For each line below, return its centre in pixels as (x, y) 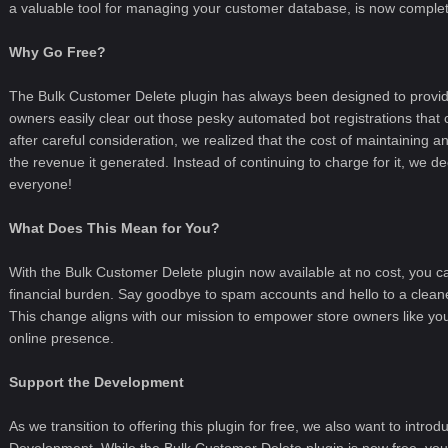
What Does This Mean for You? (114, 228)
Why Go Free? (57, 52)
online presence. (61, 338)
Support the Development (96, 382)
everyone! (40, 184)
